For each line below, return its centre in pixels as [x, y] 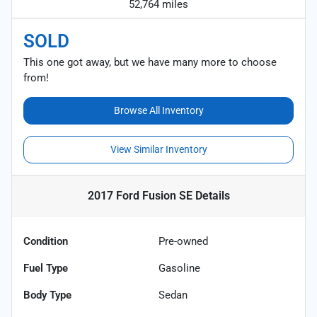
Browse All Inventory [158, 110]
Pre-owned [183, 241]
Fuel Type [46, 268]
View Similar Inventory [158, 149]
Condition [46, 241]
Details [211, 195]
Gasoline [179, 268]
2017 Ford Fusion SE [140, 195]
